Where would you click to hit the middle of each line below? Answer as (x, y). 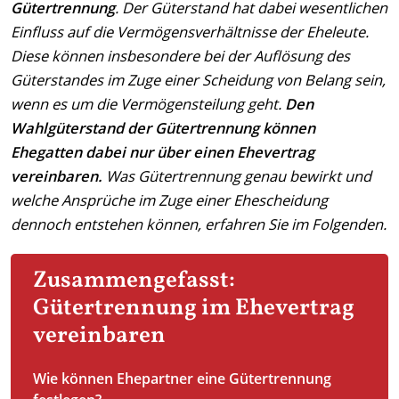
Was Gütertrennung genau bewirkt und (237, 176)
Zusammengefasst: (134, 281)
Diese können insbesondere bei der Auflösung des (180, 56)
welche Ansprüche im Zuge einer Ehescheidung (169, 200)
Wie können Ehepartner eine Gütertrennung (182, 379)
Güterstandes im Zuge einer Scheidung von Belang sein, (198, 80)
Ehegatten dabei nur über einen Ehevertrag (163, 152)
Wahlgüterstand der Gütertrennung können (163, 128)
